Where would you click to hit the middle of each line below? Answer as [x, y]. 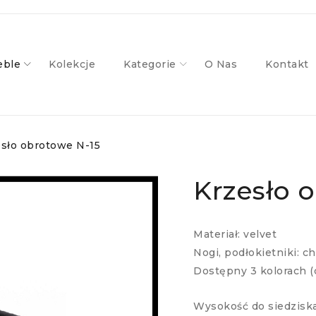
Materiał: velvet [235, 234]
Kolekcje [72, 64]
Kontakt [287, 64]
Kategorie [150, 64]
